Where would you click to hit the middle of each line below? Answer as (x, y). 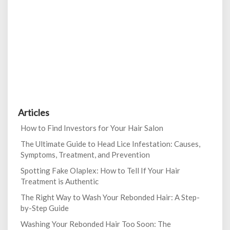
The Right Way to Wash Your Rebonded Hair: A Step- (110, 197)
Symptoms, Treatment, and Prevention (85, 155)
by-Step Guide (45, 208)
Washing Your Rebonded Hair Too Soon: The (96, 224)
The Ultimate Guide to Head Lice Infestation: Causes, (110, 144)
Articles (34, 112)
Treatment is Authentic (60, 181)
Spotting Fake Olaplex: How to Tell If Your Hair (100, 170)
